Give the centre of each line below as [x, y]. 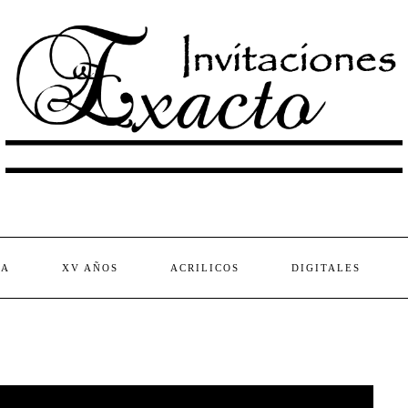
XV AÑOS [90, 268]
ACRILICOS [205, 268]
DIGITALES [326, 268]
